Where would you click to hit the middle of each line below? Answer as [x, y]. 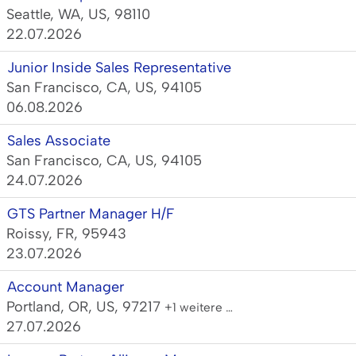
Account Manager [66, 287]
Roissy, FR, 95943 [66, 234]
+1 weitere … [199, 307]
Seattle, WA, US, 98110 [78, 14]
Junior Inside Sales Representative [119, 68]
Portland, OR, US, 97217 [85, 307]
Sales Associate [59, 141]
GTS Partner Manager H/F [91, 214]
